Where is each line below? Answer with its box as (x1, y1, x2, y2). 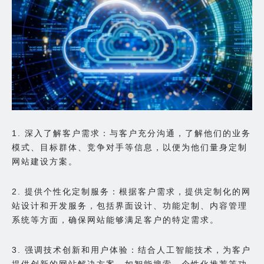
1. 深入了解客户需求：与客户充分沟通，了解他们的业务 (12, 128, 251, 138)
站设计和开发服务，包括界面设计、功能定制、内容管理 (12, 200, 247, 210)
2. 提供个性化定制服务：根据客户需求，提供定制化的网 (12, 186, 251, 196)
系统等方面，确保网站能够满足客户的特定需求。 (12, 214, 219, 225)
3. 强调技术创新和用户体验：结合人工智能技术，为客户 (12, 245, 251, 255)
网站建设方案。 (12, 156, 78, 166)
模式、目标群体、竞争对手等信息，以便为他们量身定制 (12, 142, 247, 152)
